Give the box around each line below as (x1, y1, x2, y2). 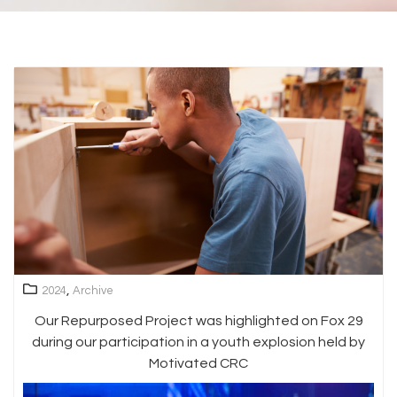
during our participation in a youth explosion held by (32, 334, 365, 349)
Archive (73, 284, 113, 297)
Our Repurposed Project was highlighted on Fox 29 (34, 313, 363, 328)
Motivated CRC (149, 355, 248, 370)
